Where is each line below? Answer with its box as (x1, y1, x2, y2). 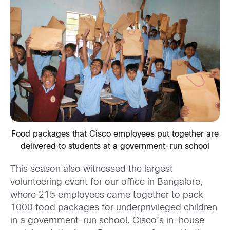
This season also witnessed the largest (10, 165, 173, 175)
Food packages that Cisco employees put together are (11, 130, 219, 139)
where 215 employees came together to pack (10, 191, 203, 200)
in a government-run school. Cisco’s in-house (10, 217, 204, 226)
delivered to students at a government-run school (21, 143, 209, 151)
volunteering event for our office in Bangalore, (10, 178, 203, 187)
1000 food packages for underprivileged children (10, 204, 217, 213)
